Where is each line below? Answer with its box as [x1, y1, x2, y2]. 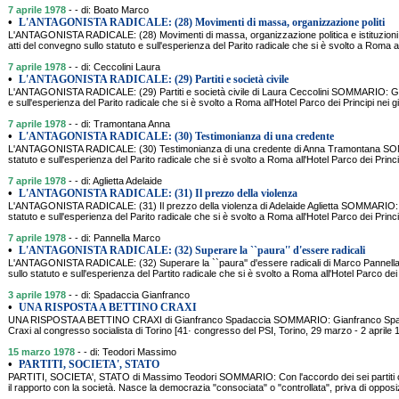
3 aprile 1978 [8, 289, 66, 300]
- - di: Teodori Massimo [77, 346, 176, 357]
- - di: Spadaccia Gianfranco [69, 289, 190, 300]
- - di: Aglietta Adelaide [69, 175, 162, 186]
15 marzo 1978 [8, 346, 75, 357]
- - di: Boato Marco [69, 4, 149, 15]
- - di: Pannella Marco [69, 232, 160, 243]
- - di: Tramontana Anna [69, 118, 170, 129]
